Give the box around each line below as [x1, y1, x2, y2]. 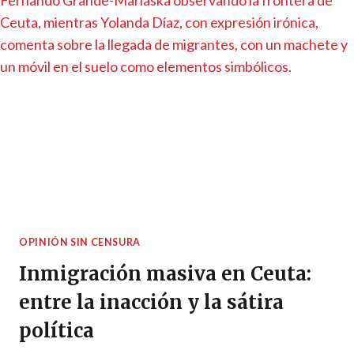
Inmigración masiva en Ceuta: [19, 262, 311, 287]
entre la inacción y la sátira [19, 290, 284, 315]
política [19, 318, 94, 344]
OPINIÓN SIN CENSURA [19, 235, 141, 248]
